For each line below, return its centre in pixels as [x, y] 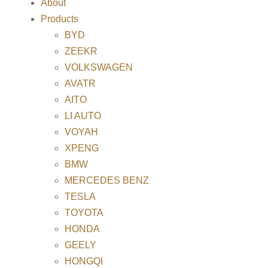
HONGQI [84, 261]
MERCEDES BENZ [107, 180]
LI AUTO [83, 116]
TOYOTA [84, 213]
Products [60, 19]
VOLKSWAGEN [99, 67]
